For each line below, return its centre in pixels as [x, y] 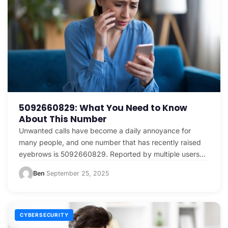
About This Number [63, 119]
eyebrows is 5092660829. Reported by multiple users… [112, 154]
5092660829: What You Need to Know [103, 108]
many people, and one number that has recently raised [110, 142]
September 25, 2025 [78, 174]
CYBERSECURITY [44, 215]
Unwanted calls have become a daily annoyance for [105, 131]
